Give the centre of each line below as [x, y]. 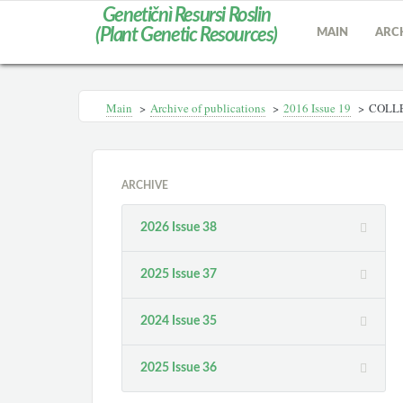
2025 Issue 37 [179, 274]
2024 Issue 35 [179, 321]
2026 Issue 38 [179, 228]
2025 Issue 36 [179, 368]
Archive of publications [208, 108]
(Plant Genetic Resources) [186, 35]
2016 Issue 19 [317, 108]
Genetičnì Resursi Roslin [186, 15]
